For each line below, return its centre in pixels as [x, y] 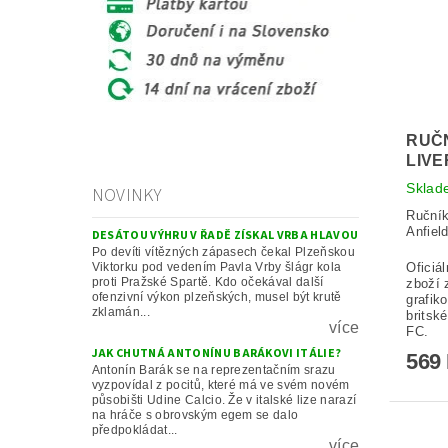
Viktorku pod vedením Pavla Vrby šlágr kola [216, 266]
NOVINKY [127, 195]
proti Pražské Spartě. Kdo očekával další [207, 281]
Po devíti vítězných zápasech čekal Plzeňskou [223, 251]
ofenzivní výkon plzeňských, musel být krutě [216, 296]
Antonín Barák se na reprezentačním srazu [213, 369]
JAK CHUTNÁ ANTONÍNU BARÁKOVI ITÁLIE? [216, 353]
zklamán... [120, 311]
